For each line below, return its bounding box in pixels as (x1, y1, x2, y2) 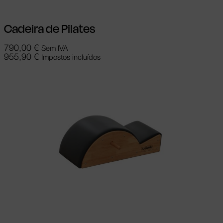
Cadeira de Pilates (4, 20, 95, 38)
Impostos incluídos (41, 54, 101, 62)
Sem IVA (41, 45, 68, 53)
